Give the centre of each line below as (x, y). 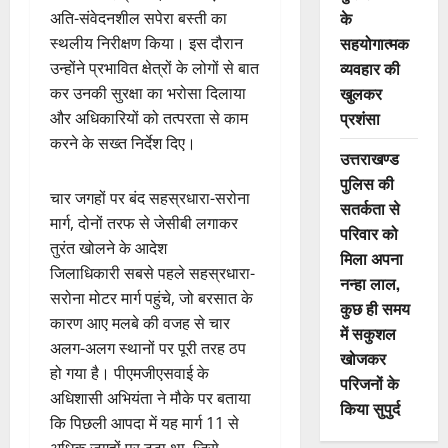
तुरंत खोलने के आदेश (108, 248)
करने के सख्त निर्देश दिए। (123, 143)
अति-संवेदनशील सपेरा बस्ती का (138, 18)
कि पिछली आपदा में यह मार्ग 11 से (144, 423)
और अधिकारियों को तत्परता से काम (149, 118)
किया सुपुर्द (369, 408)
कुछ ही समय (374, 308)
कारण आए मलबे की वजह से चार (140, 323)
